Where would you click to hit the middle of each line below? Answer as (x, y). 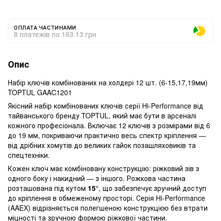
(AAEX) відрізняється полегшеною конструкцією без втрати (108, 207)
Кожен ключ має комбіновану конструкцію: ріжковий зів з (104, 168)
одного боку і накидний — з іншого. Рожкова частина (97, 178)
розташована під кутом (48, 188)
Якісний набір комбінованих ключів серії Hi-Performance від (106, 105)
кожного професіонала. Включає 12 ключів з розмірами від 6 (109, 125)
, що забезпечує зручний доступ (152, 188)
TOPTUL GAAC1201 (40, 92)
